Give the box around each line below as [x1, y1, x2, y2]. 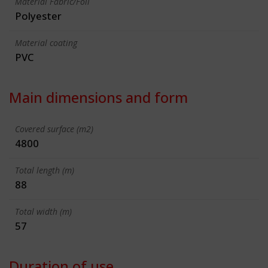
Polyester [15, 9, 62, 23]
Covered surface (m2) [15, 123, 93, 135]
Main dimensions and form [9, 87, 188, 107]
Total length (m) [15, 165, 74, 176]
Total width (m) [15, 206, 72, 217]
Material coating [15, 37, 77, 48]
